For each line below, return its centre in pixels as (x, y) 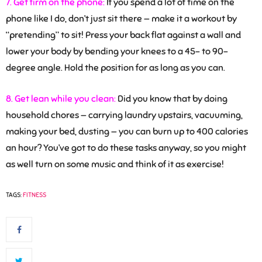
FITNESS (35, 195)
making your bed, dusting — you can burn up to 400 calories (127, 132)
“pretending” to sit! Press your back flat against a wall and (123, 35)
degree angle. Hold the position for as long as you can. (116, 68)
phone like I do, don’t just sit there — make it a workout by (121, 19)
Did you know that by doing (172, 99)
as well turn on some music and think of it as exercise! (115, 165)
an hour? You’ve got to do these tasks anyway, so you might (126, 148)
